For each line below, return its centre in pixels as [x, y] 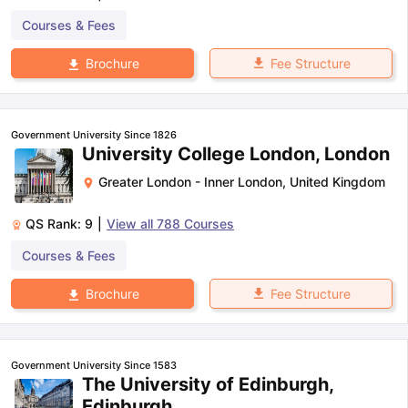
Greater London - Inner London [190, 182]
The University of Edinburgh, [208, 385]
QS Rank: [55, 224]
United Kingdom [337, 182]
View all [132, 224]
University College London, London [236, 154]
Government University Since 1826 [94, 135]
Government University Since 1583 [94, 366]
